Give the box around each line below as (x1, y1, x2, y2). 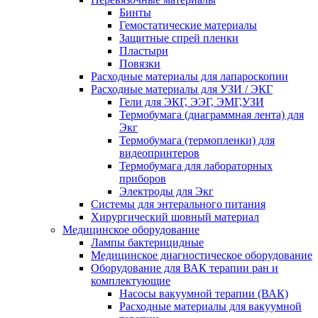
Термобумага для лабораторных (119, 160, 273, 172)
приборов (119, 172, 166, 185)
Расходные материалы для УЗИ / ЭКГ (91, 83, 273, 96)
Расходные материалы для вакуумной (119, 300, 302, 313)
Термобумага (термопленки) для (119, 134, 275, 147)
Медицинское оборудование (62, 224, 199, 236)
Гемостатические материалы (119, 19, 257, 32)
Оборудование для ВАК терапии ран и (91, 262, 278, 275)
